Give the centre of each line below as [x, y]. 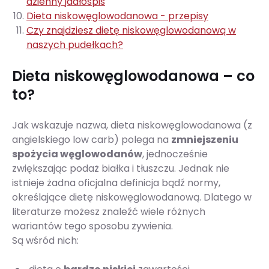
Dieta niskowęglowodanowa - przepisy [117, 16]
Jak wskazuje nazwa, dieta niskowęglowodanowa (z [132, 125]
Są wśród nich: [45, 240]
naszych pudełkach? [75, 45]
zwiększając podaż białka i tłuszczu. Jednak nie [121, 168]
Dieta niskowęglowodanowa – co [133, 76]
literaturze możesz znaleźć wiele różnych [109, 212]
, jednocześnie [175, 154]
